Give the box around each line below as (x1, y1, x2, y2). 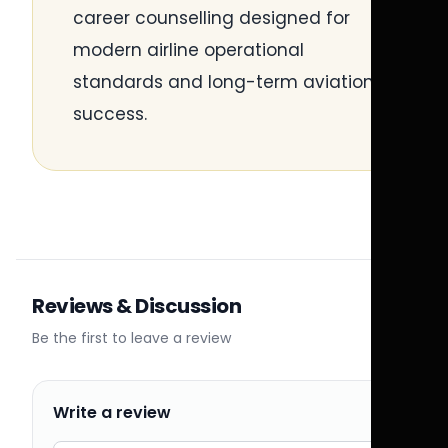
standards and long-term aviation (73, 70, 374, 94)
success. (73, 102, 147, 126)
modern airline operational (73, 38, 304, 62)
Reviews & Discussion (32, 292, 241, 320)
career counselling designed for (73, 6, 350, 30)
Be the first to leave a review (32, 328, 231, 348)
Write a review (53, 401, 171, 424)
